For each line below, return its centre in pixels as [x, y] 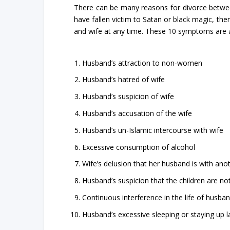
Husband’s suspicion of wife [128, 97]
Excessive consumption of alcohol [138, 147]
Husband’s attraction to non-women [142, 63]
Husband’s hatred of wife [123, 80]
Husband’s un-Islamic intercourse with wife [152, 130]
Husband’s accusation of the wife [137, 113]
